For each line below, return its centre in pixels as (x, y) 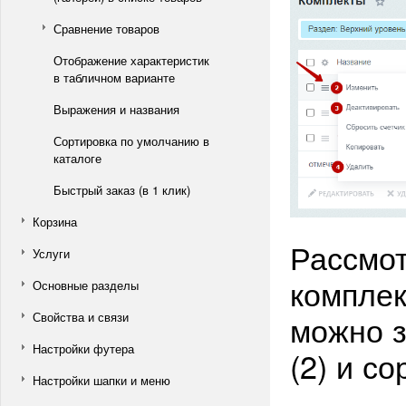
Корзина (55, 222)
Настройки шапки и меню (101, 380)
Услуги (51, 253)
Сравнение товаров (106, 29)
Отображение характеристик (131, 60)
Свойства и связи (81, 317)
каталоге (77, 158)
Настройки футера (83, 348)
